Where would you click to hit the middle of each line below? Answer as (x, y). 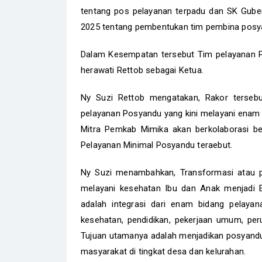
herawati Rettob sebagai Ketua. (142, 70)
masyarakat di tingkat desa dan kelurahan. (163, 251)
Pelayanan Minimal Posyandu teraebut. (158, 145)
